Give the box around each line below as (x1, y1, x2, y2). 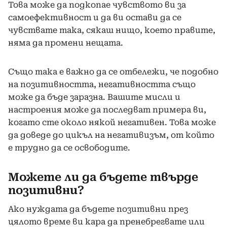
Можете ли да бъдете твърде (8, 170, 198, 183)
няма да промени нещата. (8, 37, 123, 48)
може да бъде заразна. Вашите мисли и (8, 92, 180, 102)
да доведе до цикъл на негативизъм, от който (8, 130, 214, 140)
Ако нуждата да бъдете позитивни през (8, 204, 188, 214)
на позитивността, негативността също (8, 79, 196, 89)
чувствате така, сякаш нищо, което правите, (8, 25, 215, 35)
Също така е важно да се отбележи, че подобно (8, 66, 218, 77)
